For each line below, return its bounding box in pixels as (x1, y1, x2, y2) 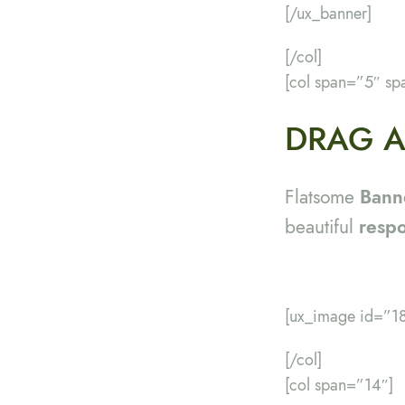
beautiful (285, 212, 360, 240)
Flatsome (285, 183, 361, 211)
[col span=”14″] (285, 372, 394, 397)
